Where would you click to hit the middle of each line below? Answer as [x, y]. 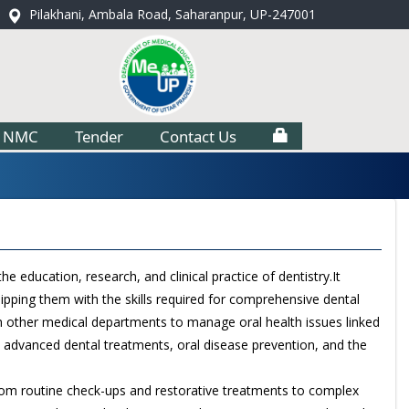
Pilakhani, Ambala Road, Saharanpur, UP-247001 [173, 14]
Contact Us [198, 136]
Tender [99, 136]
